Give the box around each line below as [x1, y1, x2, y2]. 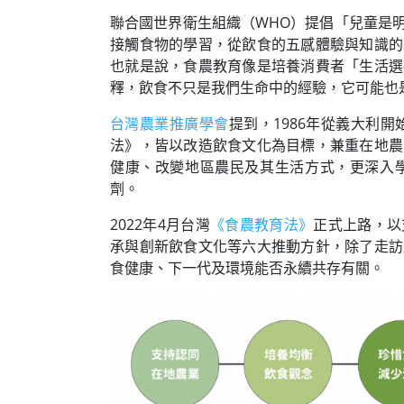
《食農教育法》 [209, 214, 314, 234]
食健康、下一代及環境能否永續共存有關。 [110, 257, 384, 278]
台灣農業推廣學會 [110, 113, 229, 133]
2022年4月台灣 [110, 214, 210, 234]
